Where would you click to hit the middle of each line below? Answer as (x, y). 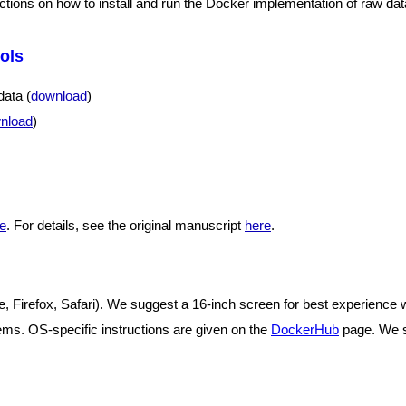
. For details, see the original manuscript (126, 225)
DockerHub (305, 329)
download (59, 96)
